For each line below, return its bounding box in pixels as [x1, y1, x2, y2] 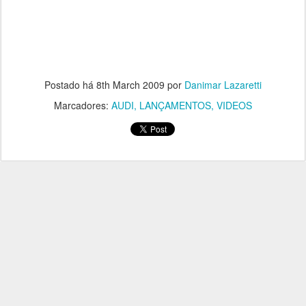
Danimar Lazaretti [184, 78, 262, 92]
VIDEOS [217, 98, 252, 112]
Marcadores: [54, 98, 111, 112]
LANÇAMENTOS [139, 98, 211, 112]
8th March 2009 [96, 78, 165, 92]
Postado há [44, 78, 96, 92]
